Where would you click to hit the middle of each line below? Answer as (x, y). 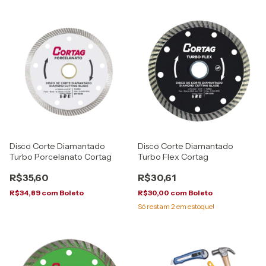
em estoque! (195, 206)
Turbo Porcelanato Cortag (61, 156)
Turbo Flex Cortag (173, 156)
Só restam (154, 206)
